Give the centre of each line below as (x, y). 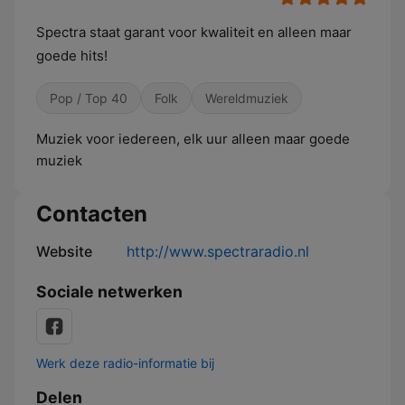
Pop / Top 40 (89, 98)
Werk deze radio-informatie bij (125, 363)
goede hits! (72, 56)
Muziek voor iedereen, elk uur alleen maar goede (193, 139)
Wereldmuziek (247, 98)
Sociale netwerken (109, 292)
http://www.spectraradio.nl (218, 251)
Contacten (92, 214)
